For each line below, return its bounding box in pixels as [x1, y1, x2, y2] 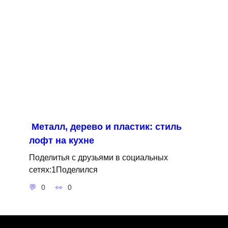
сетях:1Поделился [28, 164, 98, 174]
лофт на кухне [28, 135, 94, 146]
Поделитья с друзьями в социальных [28, 152, 168, 162]
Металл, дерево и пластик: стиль [31, 121, 182, 132]
